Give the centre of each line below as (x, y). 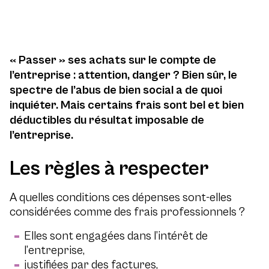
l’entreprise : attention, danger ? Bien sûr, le (123, 75)
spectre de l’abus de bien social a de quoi (116, 90)
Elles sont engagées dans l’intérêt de (116, 236)
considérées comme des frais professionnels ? (127, 212)
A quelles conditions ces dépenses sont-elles (121, 198)
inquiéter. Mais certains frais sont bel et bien (127, 105)
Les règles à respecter (109, 169)
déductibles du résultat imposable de (107, 120)
